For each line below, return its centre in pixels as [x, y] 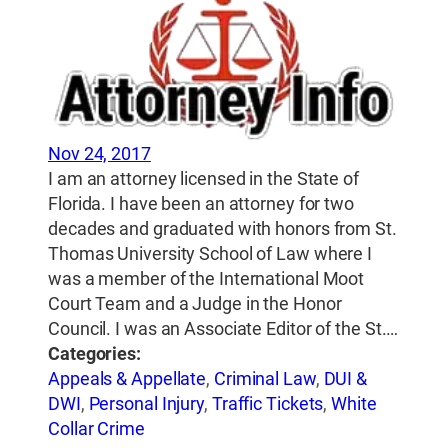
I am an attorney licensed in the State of [203, 179]
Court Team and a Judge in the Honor [195, 304]
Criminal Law [264, 379]
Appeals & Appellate [127, 379]
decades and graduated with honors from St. [222, 229]
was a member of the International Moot [206, 279]
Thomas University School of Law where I [210, 254]
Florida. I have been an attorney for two [201, 204]
